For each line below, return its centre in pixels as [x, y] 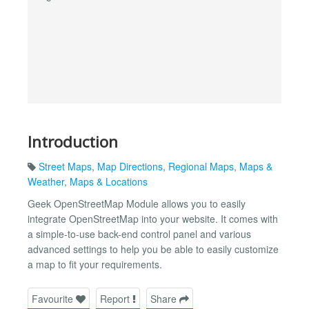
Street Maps [65, 167]
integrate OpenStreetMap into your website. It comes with [153, 219]
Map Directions [130, 167]
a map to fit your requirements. [95, 265]
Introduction [73, 141]
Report [116, 298]
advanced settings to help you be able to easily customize [153, 249]
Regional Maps [201, 167]
